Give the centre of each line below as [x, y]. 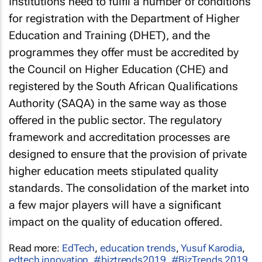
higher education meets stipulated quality [113, 171]
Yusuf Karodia [212, 248]
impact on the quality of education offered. [116, 222]
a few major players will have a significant [115, 205]
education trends [138, 248]
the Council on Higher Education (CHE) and [118, 69]
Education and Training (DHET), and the [109, 35]
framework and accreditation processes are [119, 137]
